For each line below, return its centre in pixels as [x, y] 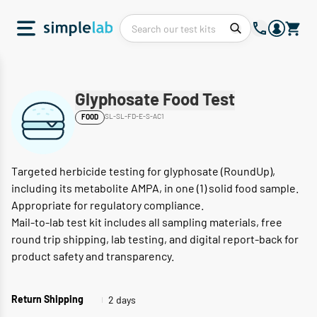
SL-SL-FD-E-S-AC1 [134, 116]
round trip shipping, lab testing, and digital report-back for [155, 239]
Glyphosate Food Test [155, 100]
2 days [122, 300]
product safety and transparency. [93, 256]
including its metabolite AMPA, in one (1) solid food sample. [155, 188]
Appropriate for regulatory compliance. [108, 205]
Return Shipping [47, 300]
